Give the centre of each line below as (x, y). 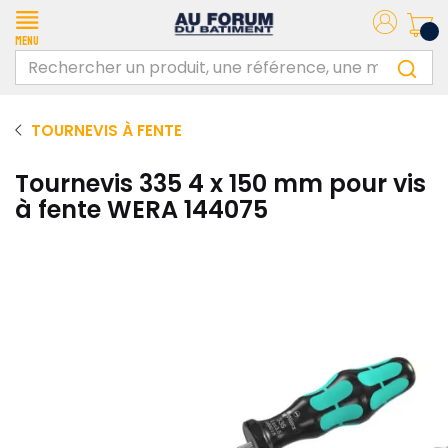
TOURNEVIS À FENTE (106, 130)
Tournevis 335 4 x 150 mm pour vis (220, 183)
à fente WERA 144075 (141, 209)
